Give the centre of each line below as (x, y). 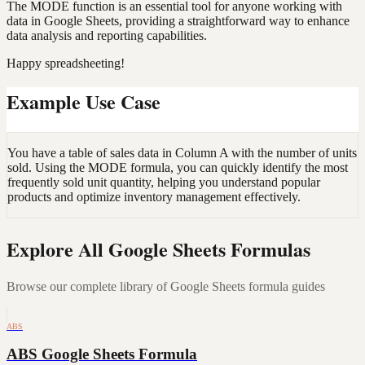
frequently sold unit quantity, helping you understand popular (164, 182)
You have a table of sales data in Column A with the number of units (182, 152)
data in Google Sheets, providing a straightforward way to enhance (178, 20)
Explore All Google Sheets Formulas (158, 248)
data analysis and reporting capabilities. (107, 35)
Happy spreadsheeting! (66, 63)
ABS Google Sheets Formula (102, 354)
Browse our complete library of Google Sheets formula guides (166, 286)
